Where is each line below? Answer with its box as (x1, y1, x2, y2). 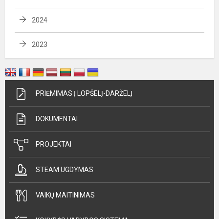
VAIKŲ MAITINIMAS (36, 191, 95, 199)
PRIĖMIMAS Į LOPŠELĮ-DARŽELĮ (36, 89, 132, 97)
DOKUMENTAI (36, 115, 78, 123)
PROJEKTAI (36, 140, 71, 148)
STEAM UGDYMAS (36, 166, 93, 174)
